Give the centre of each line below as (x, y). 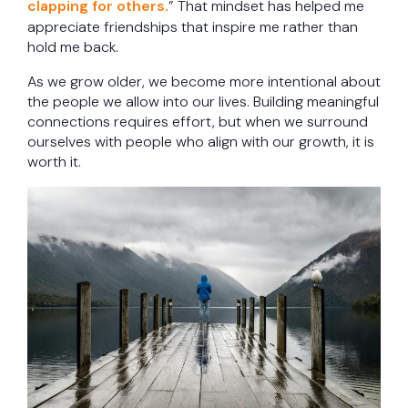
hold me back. (73, 47)
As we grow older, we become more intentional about (204, 82)
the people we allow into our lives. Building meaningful (203, 102)
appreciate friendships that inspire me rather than (193, 27)
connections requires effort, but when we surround (198, 122)
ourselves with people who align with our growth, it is (201, 142)
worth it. (54, 162)
